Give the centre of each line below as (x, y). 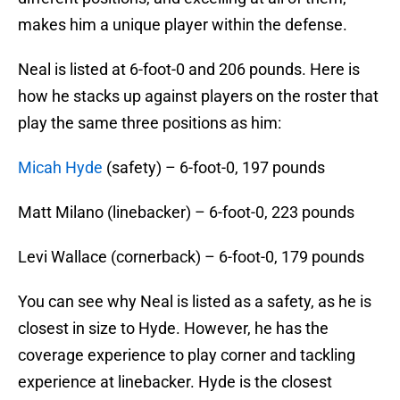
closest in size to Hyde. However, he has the (173, 329)
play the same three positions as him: (150, 123)
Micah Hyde (60, 168)
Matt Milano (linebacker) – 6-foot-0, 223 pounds (186, 212)
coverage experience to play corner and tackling (187, 355)
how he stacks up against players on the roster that (198, 96)
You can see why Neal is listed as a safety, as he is (195, 302)
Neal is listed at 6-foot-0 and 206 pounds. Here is (189, 70)
